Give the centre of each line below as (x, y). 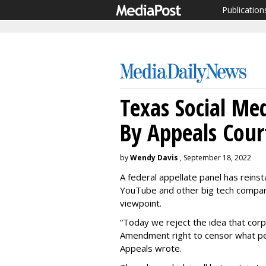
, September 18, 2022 (215, 158)
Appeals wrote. (151, 248)
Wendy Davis (154, 158)
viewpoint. (141, 203)
